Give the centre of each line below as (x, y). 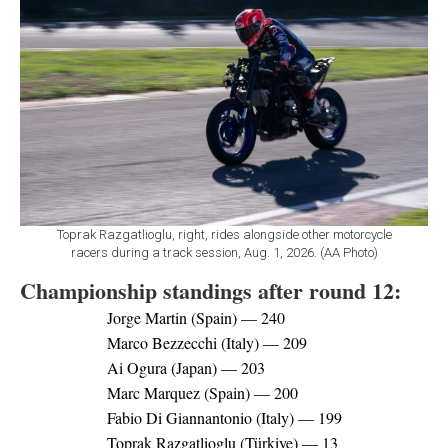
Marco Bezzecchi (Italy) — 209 (206, 343)
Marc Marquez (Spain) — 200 (202, 393)
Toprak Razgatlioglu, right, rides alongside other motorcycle (224, 235)
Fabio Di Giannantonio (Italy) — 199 (224, 418)
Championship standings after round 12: (210, 291)
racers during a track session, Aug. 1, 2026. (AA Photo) (224, 253)
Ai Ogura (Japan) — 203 (185, 368)
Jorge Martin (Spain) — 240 (195, 318)
